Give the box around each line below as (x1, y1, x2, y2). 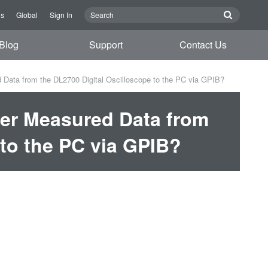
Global (16, 10, 38, 20)
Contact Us (179, 38, 227, 51)
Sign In (50, 10, 72, 20)
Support (89, 38, 123, 51)
